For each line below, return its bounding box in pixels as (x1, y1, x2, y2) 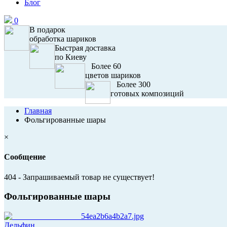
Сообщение (4, 153, 46, 162)
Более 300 (115, 80, 150, 89)
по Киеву (55, 53, 89, 61)
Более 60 (89, 62, 121, 70)
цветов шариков (85, 71, 141, 80)
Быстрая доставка (55, 44, 116, 52)
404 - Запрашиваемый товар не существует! (4, 172, 155, 181)
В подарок (29, 25, 65, 34)
